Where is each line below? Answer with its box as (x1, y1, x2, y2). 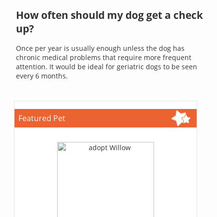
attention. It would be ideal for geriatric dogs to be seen (16, 62, 198, 72)
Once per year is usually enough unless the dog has (16, 44, 185, 53)
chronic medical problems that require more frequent (16, 53, 192, 62)
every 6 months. (16, 71, 68, 81)
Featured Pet (18, 113, 66, 124)
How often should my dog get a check (16, 8, 203, 22)
